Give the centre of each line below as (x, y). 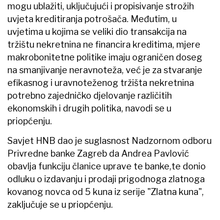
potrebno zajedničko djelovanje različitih (90, 95)
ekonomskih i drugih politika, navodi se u (89, 108)
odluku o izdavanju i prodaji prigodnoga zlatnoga (106, 179)
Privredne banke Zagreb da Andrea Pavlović (98, 153)
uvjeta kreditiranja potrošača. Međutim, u (92, 19)
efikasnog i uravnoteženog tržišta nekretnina (101, 82)
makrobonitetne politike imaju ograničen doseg (105, 57)
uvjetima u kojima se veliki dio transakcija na (97, 31)
